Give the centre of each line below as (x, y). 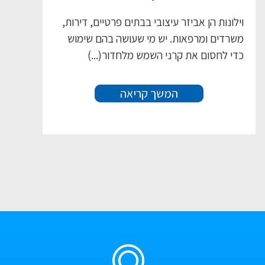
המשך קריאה (149, 94)
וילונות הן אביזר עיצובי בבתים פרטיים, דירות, (153, 22)
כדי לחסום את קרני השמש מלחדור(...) (166, 55)
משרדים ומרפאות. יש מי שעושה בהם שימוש (156, 39)
